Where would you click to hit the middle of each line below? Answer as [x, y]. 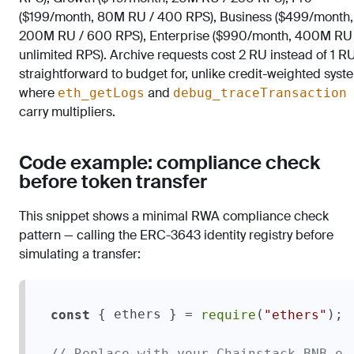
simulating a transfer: [80, 254]
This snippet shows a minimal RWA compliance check [174, 216]
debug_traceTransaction [260, 93]
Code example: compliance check [169, 162]
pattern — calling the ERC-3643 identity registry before [176, 235]
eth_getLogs [101, 93]
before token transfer [113, 181]
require [228, 314]
